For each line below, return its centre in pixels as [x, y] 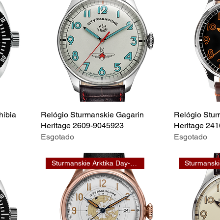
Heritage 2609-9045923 [82, 125]
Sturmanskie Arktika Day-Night [134, 163]
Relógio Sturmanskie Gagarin [92, 114]
